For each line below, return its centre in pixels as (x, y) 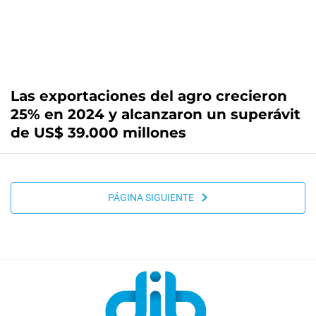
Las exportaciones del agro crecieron (149, 96)
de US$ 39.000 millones (98, 132)
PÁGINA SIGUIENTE (154, 198)
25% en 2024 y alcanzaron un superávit (156, 114)
